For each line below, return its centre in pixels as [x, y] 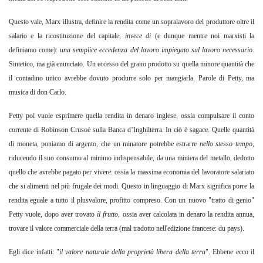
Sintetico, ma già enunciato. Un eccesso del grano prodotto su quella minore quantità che [131, 64]
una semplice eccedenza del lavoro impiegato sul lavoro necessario [156, 50]
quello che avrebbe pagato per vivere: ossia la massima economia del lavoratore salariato [131, 172]
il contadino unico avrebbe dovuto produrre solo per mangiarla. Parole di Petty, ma [131, 78]
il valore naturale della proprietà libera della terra [132, 252]
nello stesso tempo [226, 144]
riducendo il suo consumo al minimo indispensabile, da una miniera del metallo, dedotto [131, 158]
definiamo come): [35, 50]
